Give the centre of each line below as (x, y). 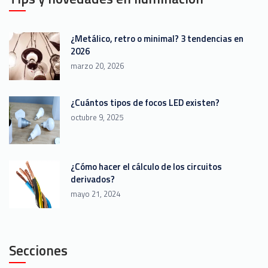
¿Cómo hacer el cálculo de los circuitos (146, 167)
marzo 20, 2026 (97, 66)
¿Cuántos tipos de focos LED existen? (145, 103)
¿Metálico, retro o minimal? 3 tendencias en (157, 39)
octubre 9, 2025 (97, 118)
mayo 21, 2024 (95, 194)
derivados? (93, 179)
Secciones (38, 251)
